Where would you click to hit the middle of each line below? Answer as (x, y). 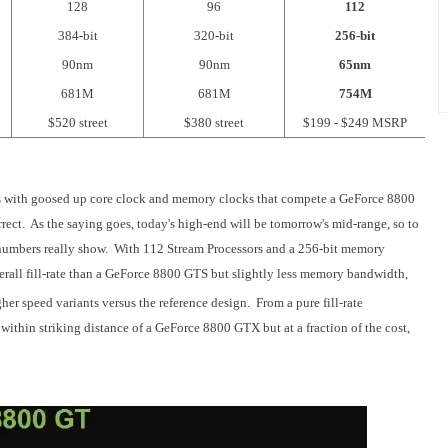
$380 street (214, 122)
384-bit (77, 35)
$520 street (77, 122)
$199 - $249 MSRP (355, 122)
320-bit (214, 35)
